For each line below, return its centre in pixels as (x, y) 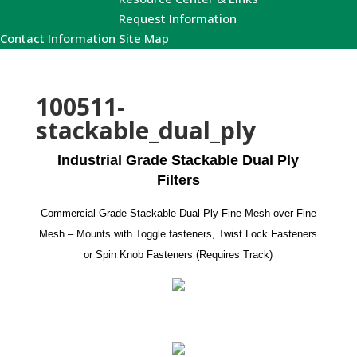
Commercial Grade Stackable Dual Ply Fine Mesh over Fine (178, 213)
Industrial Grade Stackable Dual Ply (178, 160)
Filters (178, 180)
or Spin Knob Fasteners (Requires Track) (178, 255)
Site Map (144, 38)
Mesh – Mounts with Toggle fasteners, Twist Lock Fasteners (178, 234)
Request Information (178, 18)
